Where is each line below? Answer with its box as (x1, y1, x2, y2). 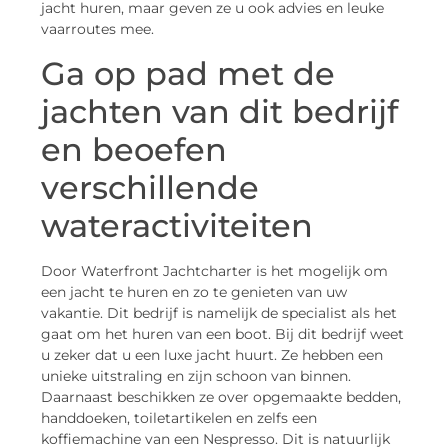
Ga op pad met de (41, 53, 335, 93)
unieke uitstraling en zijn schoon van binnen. (41, 366, 351, 385)
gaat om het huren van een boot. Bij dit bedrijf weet (41, 324, 404, 343)
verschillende (41, 167, 259, 207)
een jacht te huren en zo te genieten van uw (41, 282, 347, 301)
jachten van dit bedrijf (41, 91, 398, 131)
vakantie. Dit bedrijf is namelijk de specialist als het (41, 303, 397, 322)
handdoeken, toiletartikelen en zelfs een (41, 408, 317, 427)
